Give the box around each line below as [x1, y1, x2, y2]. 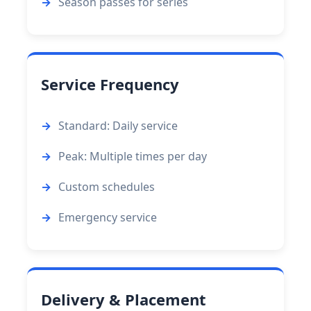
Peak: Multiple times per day [58, 149, 207, 165]
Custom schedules [58, 179, 155, 195]
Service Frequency [41, 74, 179, 95]
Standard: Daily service [58, 118, 178, 134]
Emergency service [58, 210, 157, 226]
